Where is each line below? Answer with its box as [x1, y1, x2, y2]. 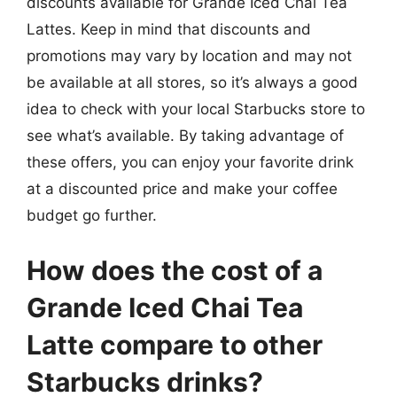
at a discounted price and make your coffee [27, 180, 338, 198]
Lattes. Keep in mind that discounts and [27, 20, 311, 38]
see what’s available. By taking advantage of [27, 127, 344, 144]
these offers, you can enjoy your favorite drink [27, 153, 354, 171]
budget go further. [27, 206, 157, 224]
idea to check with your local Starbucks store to [27, 100, 365, 118]
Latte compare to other [27, 328, 323, 361]
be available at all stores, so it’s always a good [27, 74, 358, 91]
